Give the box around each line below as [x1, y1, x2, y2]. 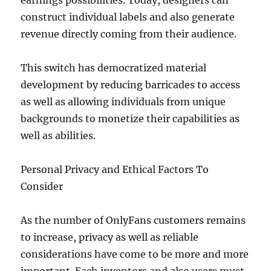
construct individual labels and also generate [21, 11, 235, 23]
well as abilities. [21, 129, 96, 142]
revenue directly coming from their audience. [21, 28, 237, 40]
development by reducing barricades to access [21, 79, 241, 91]
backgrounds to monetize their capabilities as [21, 113, 240, 125]
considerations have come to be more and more [21, 248, 249, 260]
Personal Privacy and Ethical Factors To [21, 163, 209, 175]
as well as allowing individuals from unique [21, 96, 226, 108]
